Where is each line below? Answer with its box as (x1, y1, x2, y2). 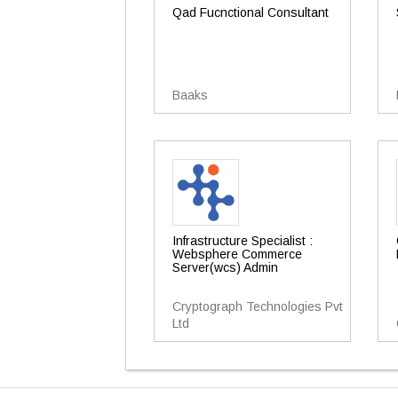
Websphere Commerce (172, 247, 302, 261)
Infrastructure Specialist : (172, 234, 313, 248)
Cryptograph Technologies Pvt (172, 299, 343, 314)
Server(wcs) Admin (172, 260, 278, 275)
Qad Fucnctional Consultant (172, 5, 329, 20)
